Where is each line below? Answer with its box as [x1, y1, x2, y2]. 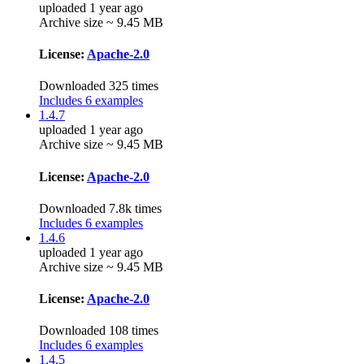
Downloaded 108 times [39, 323, 158, 338]
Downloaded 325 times [39, 79, 158, 93]
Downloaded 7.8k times [39, 201, 162, 215]
